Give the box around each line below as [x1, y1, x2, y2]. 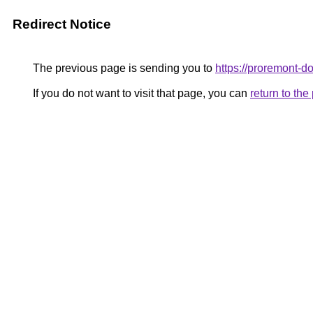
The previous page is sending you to [30, 62, 215, 74]
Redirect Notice [13, 17, 111, 31]
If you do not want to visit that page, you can [30, 87, 250, 99]
